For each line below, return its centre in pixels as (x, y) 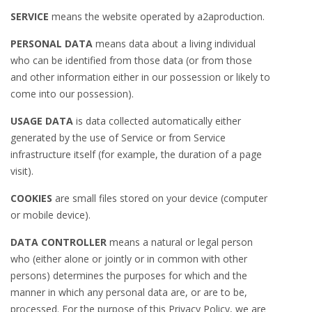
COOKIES (31, 198)
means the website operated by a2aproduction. (157, 16)
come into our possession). (72, 94)
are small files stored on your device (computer (160, 198)
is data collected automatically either (157, 121)
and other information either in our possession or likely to (140, 77)
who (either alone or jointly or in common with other (129, 259)
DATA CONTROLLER (58, 242)
